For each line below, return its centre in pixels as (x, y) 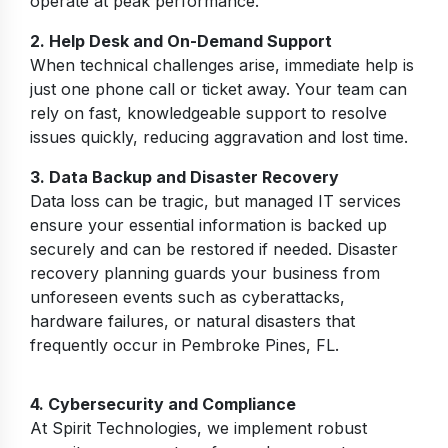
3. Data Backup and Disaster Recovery (184, 177)
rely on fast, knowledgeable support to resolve (208, 113)
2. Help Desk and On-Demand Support (181, 41)
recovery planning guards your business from (205, 273)
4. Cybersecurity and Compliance (163, 404)
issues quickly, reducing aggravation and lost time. (219, 137)
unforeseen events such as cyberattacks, (187, 297)
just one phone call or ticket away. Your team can (218, 89)
